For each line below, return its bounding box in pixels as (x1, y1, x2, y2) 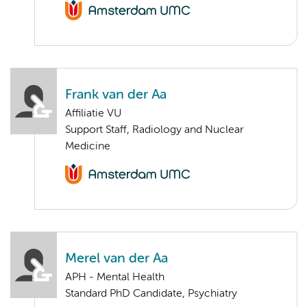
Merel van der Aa (65, 252, 168, 266)
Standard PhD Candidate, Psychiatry (65, 288, 237, 300)
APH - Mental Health (65, 272, 164, 284)
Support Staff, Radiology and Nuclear (65, 124, 243, 136)
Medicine (65, 140, 110, 152)
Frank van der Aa (65, 88, 167, 101)
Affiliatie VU (65, 108, 121, 119)
